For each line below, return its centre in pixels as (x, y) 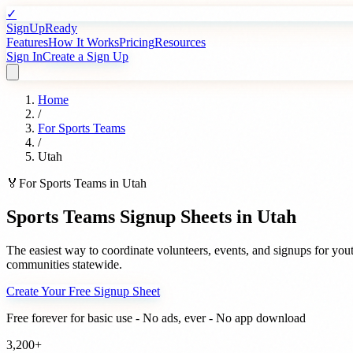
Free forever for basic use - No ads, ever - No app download (156, 318)
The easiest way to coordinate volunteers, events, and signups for (169, 250)
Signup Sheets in (186, 216)
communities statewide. (64, 264)
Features (27, 42)
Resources (180, 42)
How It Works (84, 42)
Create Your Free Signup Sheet (83, 291)
